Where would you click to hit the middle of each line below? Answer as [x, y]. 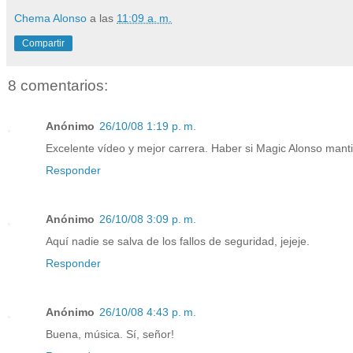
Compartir [43, 43]
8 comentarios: [58, 85]
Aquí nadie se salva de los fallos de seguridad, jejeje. [178, 242]
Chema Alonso [50, 18]
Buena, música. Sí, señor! [110, 334]
